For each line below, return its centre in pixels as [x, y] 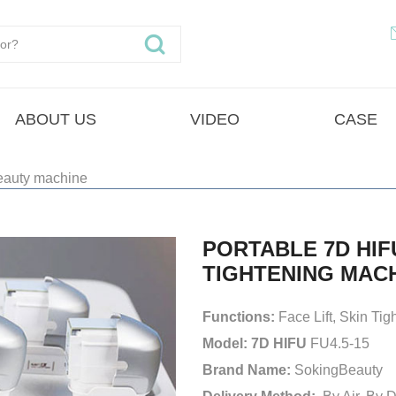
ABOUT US [56, 119]
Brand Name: [249, 370]
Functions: [241, 317]
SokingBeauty [339, 370]
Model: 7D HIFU [257, 343]
